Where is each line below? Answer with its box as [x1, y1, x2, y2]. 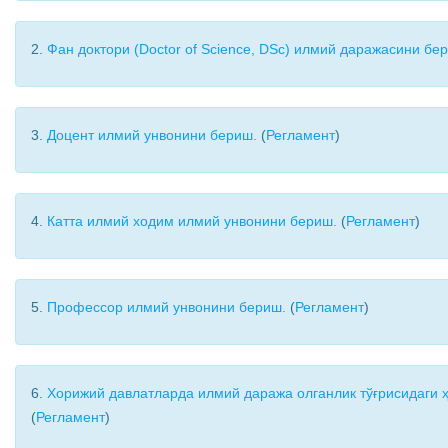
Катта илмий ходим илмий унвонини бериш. [47, 213, 337, 229]
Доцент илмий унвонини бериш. [47, 127, 257, 143]
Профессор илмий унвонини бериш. [47, 299, 286, 315]
